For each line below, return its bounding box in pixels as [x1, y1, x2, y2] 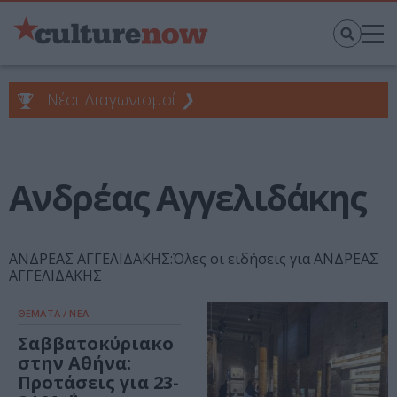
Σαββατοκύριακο [18, 331, 174, 356]
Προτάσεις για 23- [18, 370, 179, 395]
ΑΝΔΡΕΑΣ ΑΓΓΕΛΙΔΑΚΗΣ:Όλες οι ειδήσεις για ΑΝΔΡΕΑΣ [9, 249, 378, 269]
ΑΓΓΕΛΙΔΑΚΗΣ [9, 266, 102, 286]
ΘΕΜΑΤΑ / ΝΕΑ [18, 307, 89, 321]
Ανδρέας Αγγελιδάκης [9, 173, 366, 222]
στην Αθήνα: [18, 351, 131, 376]
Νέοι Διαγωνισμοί [43, 89, 181, 111]
